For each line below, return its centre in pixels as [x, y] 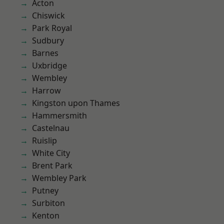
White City [51, 153]
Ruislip [44, 140]
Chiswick [48, 15]
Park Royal [52, 28]
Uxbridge [49, 65]
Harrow [46, 90]
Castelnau [51, 128]
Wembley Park [59, 178]
